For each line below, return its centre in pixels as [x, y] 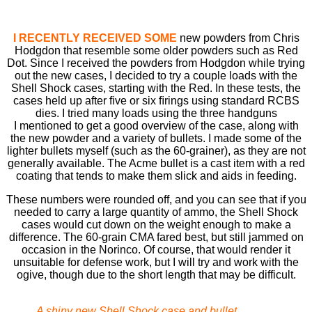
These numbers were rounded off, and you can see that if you [156, 199]
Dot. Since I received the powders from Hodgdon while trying [156, 63]
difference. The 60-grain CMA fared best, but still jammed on [156, 237]
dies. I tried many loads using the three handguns [156, 113]
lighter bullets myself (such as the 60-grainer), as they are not [156, 150]
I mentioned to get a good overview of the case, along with [156, 125]
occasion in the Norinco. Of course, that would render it [156, 249]
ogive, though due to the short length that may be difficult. [156, 274]
